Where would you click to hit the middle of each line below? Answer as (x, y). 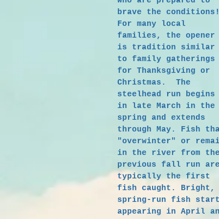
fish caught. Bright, (166, 188)
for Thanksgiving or (164, 71)
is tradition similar (166, 47)
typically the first (164, 176)
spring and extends (161, 118)
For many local (152, 24)
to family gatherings (166, 59)
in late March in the (166, 106)
